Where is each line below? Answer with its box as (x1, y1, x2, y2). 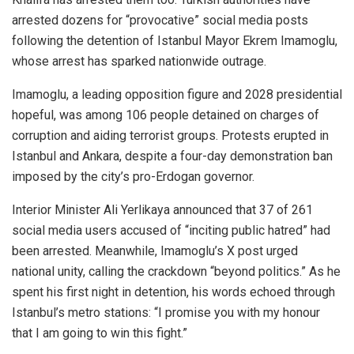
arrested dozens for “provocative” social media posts (12, 12, 308, 28)
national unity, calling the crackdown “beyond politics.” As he (12, 263, 341, 279)
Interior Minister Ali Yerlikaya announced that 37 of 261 (12, 201, 313, 217)
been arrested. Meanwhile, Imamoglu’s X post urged (12, 243, 298, 258)
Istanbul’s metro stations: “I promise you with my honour (12, 304, 320, 320)
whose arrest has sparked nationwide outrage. (12, 53, 266, 69)
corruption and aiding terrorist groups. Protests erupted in (12, 127, 329, 143)
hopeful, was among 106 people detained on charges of (12, 107, 319, 122)
